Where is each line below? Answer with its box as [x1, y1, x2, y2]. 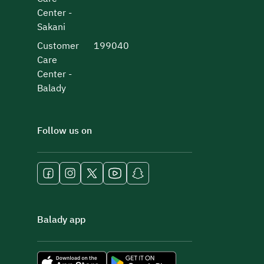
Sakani [37, 19, 65, 34]
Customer [37, 38, 79, 53]
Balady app [37, 212, 85, 227]
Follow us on [37, 123, 92, 138]
